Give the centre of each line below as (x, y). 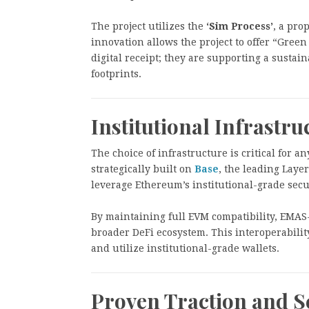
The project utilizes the (149, 26)
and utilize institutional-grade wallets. (185, 249)
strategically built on (141, 169)
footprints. (116, 73)
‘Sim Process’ (240, 26)
